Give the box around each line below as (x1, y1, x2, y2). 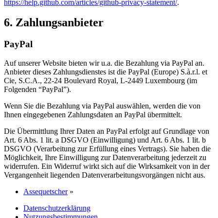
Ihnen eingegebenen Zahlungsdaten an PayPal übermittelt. (4, 110, 182, 119)
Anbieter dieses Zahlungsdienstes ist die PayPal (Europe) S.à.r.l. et (4, 68, 207, 76)
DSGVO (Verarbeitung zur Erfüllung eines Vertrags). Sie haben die (4, 145, 211, 153)
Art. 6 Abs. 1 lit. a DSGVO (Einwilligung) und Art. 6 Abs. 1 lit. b (4, 136, 206, 145)
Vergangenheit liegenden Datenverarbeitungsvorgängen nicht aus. (4, 171, 205, 180)
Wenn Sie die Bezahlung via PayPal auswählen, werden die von (4, 102, 200, 110)
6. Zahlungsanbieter (4, 16, 104, 29)
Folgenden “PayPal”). (4, 85, 71, 94)
